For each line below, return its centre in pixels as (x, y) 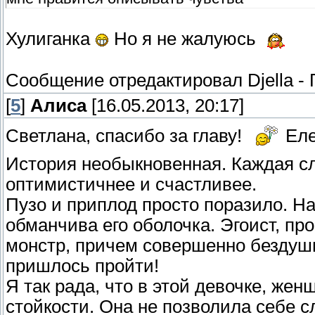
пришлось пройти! (82, 266)
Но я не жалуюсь (185, 39)
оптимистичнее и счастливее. (131, 185)
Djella (270, 81)
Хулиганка (50, 39)
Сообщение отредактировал (127, 81)
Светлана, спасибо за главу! (126, 136)
